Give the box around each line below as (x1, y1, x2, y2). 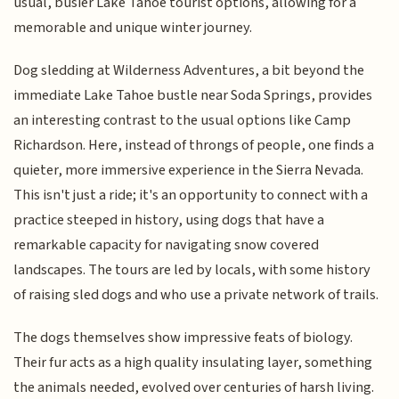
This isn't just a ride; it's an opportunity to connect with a (13, 184, 369, 207)
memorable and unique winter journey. (13, 16, 253, 38)
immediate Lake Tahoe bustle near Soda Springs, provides (13, 85, 373, 107)
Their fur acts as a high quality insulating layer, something (13, 352, 373, 374)
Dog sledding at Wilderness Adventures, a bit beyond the (13, 60, 365, 82)
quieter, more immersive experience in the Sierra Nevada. (13, 159, 364, 182)
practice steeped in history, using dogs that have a (13, 209, 325, 232)
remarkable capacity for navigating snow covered (13, 234, 320, 256)
